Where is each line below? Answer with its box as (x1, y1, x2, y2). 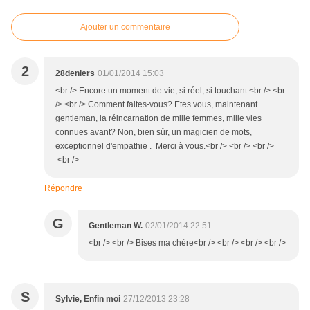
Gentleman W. (89, 221, 143, 230)
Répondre (44, 183, 82, 193)
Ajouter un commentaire (80, 22, 170, 32)
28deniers (55, 69, 95, 78)
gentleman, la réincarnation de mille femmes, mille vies (55, 113, 262, 123)
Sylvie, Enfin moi (55, 294, 120, 304)
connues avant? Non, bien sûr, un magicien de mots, (55, 127, 252, 137)
